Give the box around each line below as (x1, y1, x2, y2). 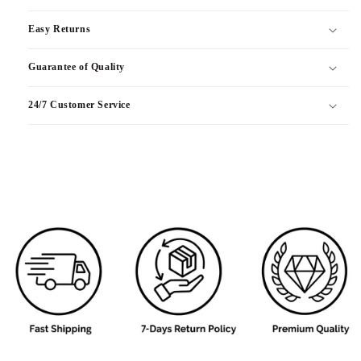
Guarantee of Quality (28, 61, 125, 73)
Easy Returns (28, 23, 91, 35)
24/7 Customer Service (28, 99, 131, 111)
